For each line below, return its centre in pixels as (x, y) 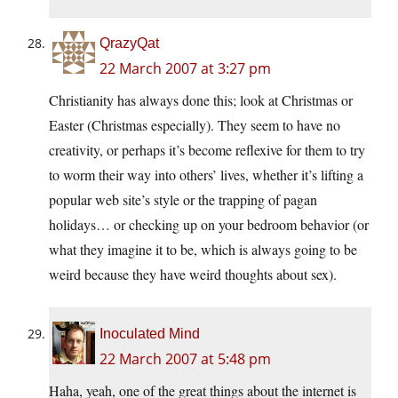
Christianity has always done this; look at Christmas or (201, 100)
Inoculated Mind (150, 334)
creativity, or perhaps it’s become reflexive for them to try (207, 150)
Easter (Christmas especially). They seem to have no (195, 125)
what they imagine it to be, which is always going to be (203, 250)
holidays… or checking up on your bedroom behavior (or (209, 225)
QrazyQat (129, 44)
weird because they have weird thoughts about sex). (193, 275)
